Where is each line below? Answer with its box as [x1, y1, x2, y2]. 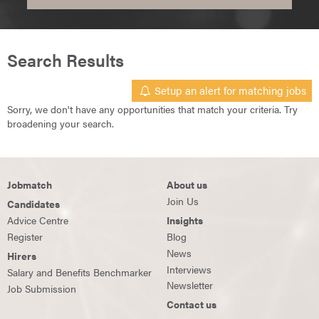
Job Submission [7, 281, 76, 296]
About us [167, 177, 207, 192]
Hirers [7, 248, 36, 263]
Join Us [167, 194, 199, 209]
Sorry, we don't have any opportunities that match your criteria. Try [7, 102, 298, 117]
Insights [167, 213, 203, 228]
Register [7, 229, 43, 244]
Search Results [7, 48, 124, 73]
